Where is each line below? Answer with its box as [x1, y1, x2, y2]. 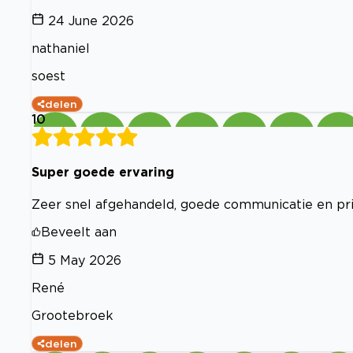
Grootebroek [32, 307, 113, 322]
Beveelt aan [41, 224, 117, 239]
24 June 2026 [48, 13, 134, 28]
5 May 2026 [48, 252, 121, 267]
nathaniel [32, 41, 90, 55]
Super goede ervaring [32, 165, 174, 180]
